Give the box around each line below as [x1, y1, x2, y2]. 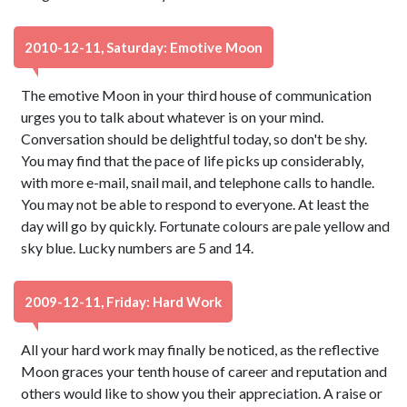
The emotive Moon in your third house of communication [21, 86, 372, 104]
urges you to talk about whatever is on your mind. [21, 108, 324, 125]
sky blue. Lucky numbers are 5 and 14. [21, 239, 254, 256]
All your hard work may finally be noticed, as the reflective [21, 341, 380, 358]
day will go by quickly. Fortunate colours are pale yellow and [21, 217, 391, 234]
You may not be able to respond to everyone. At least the [21, 195, 370, 213]
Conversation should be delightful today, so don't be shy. [21, 130, 368, 147]
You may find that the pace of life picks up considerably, [21, 152, 364, 169]
